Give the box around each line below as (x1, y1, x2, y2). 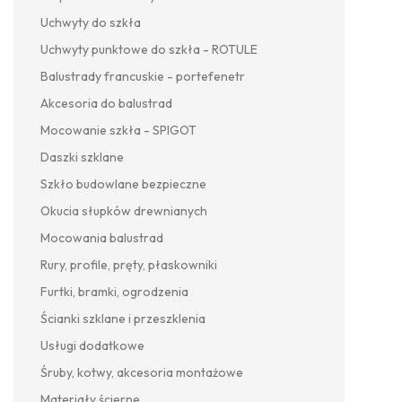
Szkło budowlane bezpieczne (40, 176, 206, 193)
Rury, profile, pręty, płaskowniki (40, 257, 217, 274)
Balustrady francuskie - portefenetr (40, 68, 245, 85)
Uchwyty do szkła (40, 14, 141, 31)
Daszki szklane (40, 149, 124, 166)
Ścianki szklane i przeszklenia (40, 310, 205, 328)
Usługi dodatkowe (40, 337, 144, 354)
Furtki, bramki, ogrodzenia (40, 284, 188, 301)
